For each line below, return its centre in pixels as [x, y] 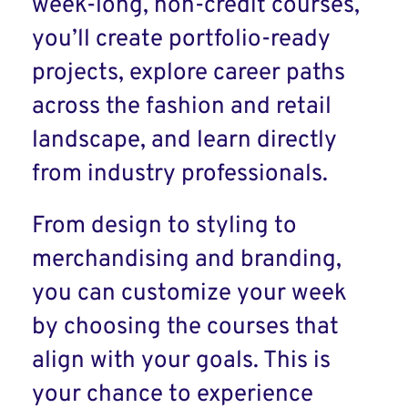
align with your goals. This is [181, 361]
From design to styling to [164, 226]
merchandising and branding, [187, 260]
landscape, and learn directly [184, 141]
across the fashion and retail [182, 107]
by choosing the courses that [185, 327]
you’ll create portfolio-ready [181, 40]
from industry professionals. [180, 174]
